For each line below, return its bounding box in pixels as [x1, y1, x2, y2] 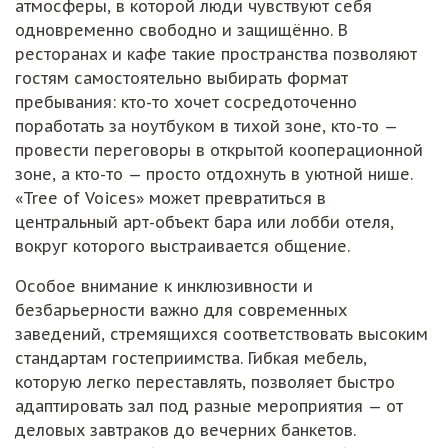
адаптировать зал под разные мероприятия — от [15, 395, 403, 416]
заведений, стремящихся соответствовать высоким [15, 323, 428, 344]
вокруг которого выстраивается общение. [15, 235, 350, 256]
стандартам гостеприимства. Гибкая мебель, [15, 347, 367, 368]
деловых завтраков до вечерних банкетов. [15, 419, 356, 440]
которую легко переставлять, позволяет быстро [15, 371, 395, 392]
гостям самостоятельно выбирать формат [15, 67, 348, 88]
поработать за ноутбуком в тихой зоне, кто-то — [15, 115, 397, 136]
